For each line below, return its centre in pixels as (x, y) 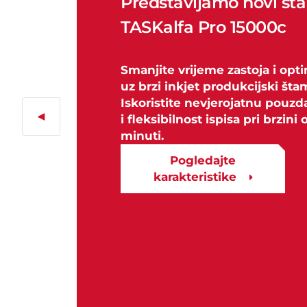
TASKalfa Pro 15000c (204, 27)
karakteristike (196, 177)
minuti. (142, 136)
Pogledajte (203, 161)
